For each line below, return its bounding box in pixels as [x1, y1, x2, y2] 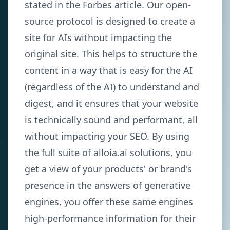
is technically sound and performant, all [25, 113, 198, 126]
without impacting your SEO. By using [25, 130, 189, 142]
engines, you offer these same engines [25, 196, 193, 208]
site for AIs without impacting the [25, 31, 172, 44]
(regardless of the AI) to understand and [25, 81, 199, 93]
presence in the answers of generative [25, 179, 190, 191]
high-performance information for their [25, 212, 196, 224]
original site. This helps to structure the [25, 48, 197, 60]
